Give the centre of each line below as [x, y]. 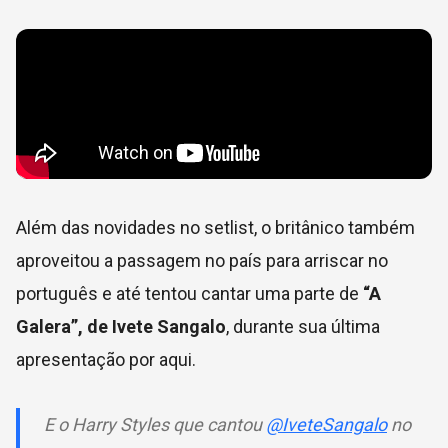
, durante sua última [303, 326]
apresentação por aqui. [106, 359]
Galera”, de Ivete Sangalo [121, 326]
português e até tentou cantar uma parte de [189, 293]
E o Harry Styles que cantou [155, 424]
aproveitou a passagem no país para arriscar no [202, 260]
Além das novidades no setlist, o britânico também [215, 227]
